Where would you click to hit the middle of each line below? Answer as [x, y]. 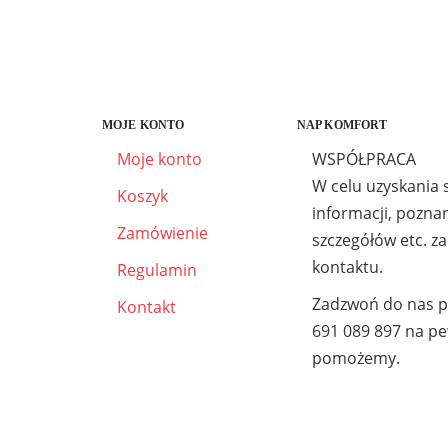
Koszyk [142, 196]
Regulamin [157, 270]
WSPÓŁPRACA [364, 159]
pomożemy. [356, 358]
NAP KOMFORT [342, 125]
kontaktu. [347, 267]
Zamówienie [162, 233]
